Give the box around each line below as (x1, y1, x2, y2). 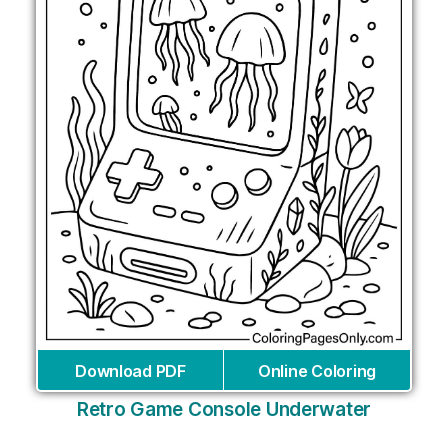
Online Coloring (258, 360, 376, 381)
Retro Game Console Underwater (76, 397, 372, 421)
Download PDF (75, 360, 186, 381)
